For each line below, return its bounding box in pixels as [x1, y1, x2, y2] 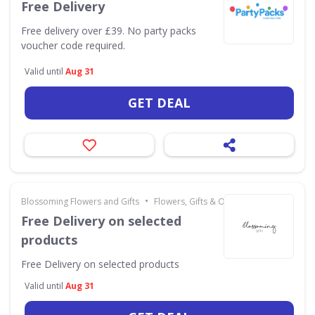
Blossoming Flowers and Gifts [21, 195, 139, 207]
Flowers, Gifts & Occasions [154, 195, 259, 207]
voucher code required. [21, 39, 125, 52]
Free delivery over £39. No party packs [21, 24, 196, 37]
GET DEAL [128, 94, 191, 111]
